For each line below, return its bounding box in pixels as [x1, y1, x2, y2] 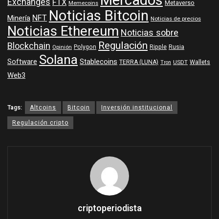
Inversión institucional [101, 103, 173, 112]
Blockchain [7, 39, 50, 53]
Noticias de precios [151, 14, 201, 23]
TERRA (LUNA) [119, 57, 158, 66]
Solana [39, 50, 78, 69]
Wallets [190, 57, 210, 66]
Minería [7, 12, 30, 23]
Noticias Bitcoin [49, 5, 149, 26]
